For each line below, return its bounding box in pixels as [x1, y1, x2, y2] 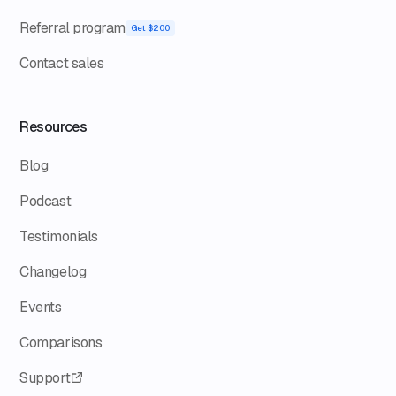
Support [19, 368, 71, 387]
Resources [19, 117, 88, 136]
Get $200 [130, 21, 170, 34]
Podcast [19, 191, 72, 210]
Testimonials [19, 226, 98, 246]
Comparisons [19, 332, 103, 352]
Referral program [19, 18, 126, 37]
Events [19, 297, 62, 316]
